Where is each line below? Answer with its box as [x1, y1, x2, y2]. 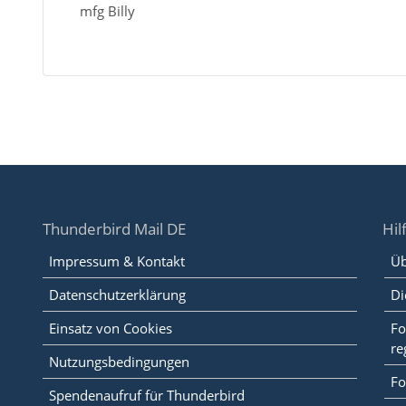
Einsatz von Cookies [48, 319, 172, 337]
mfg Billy [79, 2, 135, 20]
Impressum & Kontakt [48, 252, 185, 270]
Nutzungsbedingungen [48, 353, 189, 371]
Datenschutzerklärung [48, 285, 186, 304]
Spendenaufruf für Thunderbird [48, 386, 245, 404]
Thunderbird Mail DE [42, 218, 186, 239]
